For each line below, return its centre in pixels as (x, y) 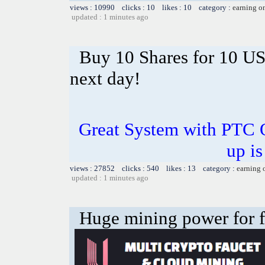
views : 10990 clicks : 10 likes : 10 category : (151, 7)
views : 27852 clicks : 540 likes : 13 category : (153, 168)
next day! (105, 78)
